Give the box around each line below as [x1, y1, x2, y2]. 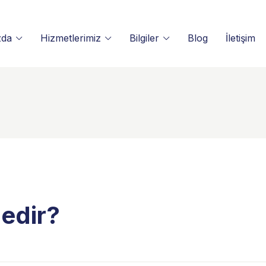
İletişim [226, 32, 256, 44]
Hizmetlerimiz [40, 32, 102, 44]
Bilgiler [129, 32, 160, 44]
